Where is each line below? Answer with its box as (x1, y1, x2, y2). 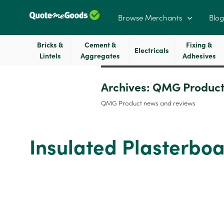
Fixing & (186, 40, 212, 49)
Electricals (134, 46, 169, 55)
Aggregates (80, 51, 120, 60)
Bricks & (37, 40, 63, 49)
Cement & (84, 40, 116, 49)
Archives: (100, 80, 152, 95)
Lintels (39, 51, 61, 60)
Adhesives (182, 51, 216, 60)
